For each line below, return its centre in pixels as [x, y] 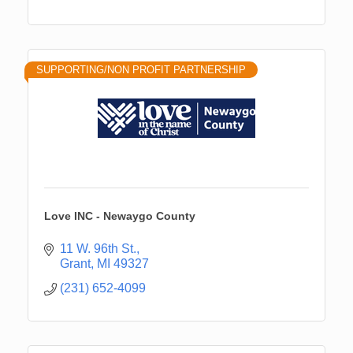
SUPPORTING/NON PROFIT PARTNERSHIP [141, 69]
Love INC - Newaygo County [120, 216]
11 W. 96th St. [98, 248]
